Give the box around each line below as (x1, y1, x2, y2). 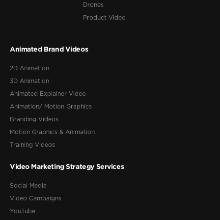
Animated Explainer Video (10, 91, 86, 97)
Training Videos (10, 142, 55, 148)
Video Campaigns (10, 195, 61, 202)
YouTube (10, 208, 35, 215)
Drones (83, 2, 104, 8)
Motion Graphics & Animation (10, 129, 95, 136)
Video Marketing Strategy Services (10, 163, 124, 170)
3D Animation (10, 78, 49, 84)
